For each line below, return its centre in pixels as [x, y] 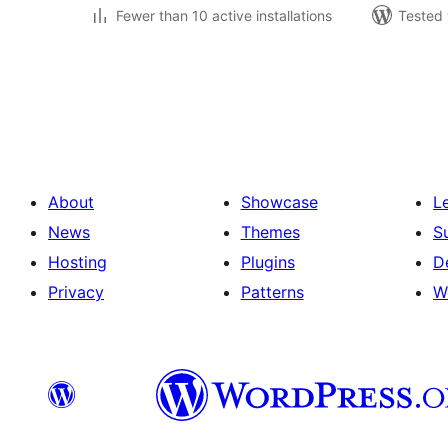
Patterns [272, 292]
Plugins [267, 262]
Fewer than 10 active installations [224, 15]
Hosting [77, 262]
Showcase [279, 202]
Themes [270, 232]
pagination [149, 95]
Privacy [76, 292]
